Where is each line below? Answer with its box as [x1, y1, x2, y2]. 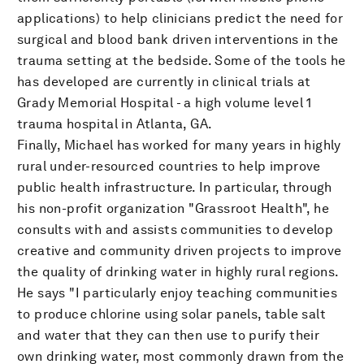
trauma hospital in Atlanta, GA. [17, 115, 213, 132]
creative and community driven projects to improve [17, 242, 342, 258]
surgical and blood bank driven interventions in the [17, 31, 339, 47]
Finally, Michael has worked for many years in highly [17, 136, 341, 153]
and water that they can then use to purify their [17, 327, 320, 343]
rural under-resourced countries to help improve [17, 158, 321, 174]
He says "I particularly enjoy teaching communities [17, 284, 337, 301]
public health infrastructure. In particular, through [17, 179, 332, 195]
